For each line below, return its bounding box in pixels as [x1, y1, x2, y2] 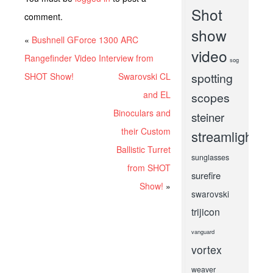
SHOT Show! [24, 70, 74, 82]
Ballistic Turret [116, 143, 171, 155]
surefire [191, 169, 221, 182]
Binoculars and [113, 107, 171, 119]
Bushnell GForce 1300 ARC [32, 34, 138, 46]
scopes [191, 89, 230, 106]
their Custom [121, 125, 171, 137]
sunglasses [191, 152, 229, 163]
